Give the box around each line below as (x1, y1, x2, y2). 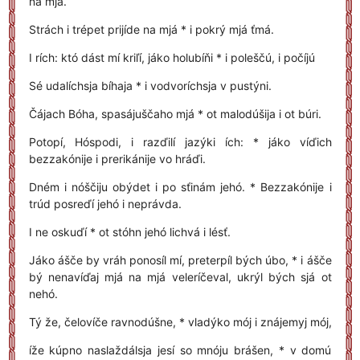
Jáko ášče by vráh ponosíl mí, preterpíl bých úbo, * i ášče (28, 253, 332, 267)
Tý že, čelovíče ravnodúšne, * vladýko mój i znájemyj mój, (28, 315, 332, 329)
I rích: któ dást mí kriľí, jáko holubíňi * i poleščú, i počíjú (28, 51, 315, 64)
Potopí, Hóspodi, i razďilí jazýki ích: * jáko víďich (28, 135, 332, 149)
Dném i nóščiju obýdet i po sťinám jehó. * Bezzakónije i (28, 180, 332, 194)
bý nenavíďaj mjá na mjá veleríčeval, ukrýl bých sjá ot (28, 270, 332, 284)
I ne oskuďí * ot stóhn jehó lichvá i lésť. (28, 225, 231, 239)
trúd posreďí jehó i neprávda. (28, 197, 182, 211)
